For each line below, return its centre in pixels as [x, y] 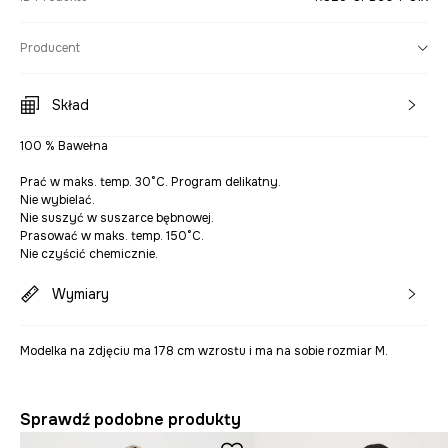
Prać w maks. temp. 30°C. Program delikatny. [150, 182]
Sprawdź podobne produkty [130, 420]
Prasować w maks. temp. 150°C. [112, 236]
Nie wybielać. [57, 200]
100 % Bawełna [64, 146]
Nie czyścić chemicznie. [89, 254]
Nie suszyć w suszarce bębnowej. [117, 218]
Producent [50, 48]
